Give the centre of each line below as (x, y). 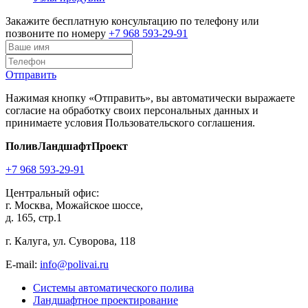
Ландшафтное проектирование (106, 300)
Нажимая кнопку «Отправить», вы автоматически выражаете (150, 98)
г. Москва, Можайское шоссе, (74, 205)
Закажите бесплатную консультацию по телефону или (132, 21)
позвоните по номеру (57, 33)
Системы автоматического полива (113, 287)
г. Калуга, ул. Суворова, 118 (70, 241)
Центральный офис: (52, 192)
